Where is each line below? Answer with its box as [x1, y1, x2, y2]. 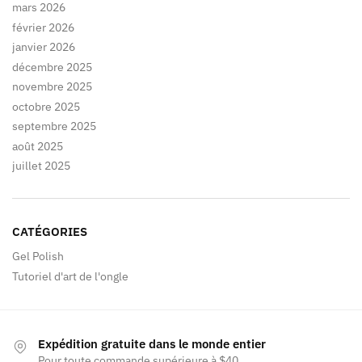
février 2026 [12, 19, 74, 35]
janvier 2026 [12, 40, 75, 55]
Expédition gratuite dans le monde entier [38, 335, 266, 351]
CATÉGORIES [12, 223, 87, 239]
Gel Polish [12, 249, 64, 264]
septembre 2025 [12, 119, 96, 134]
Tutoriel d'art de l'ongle [12, 268, 128, 284]
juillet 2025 [12, 158, 70, 174]
